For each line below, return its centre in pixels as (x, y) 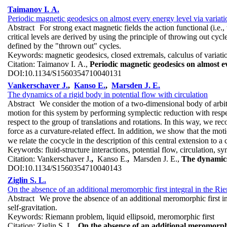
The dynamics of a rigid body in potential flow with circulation (108, 94)
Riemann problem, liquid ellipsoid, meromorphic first (130, 216)
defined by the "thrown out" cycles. (64, 46)
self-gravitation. (32, 207)
